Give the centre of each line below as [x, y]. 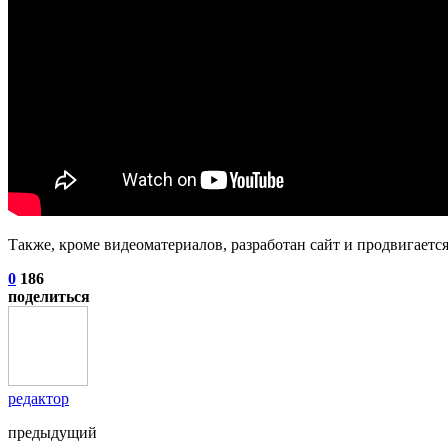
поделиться [49, 296]
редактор [38, 398]
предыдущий [52, 432]
